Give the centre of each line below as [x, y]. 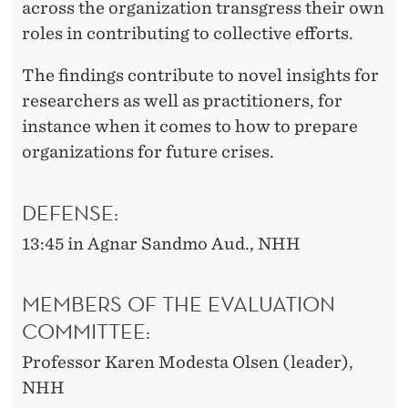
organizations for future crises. [148, 151]
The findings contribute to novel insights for [200, 75]
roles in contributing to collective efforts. [188, 33]
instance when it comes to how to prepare [190, 126]
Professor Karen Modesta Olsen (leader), [188, 362]
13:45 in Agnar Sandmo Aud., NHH [161, 243]
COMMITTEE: [86, 331]
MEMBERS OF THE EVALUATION [178, 304]
